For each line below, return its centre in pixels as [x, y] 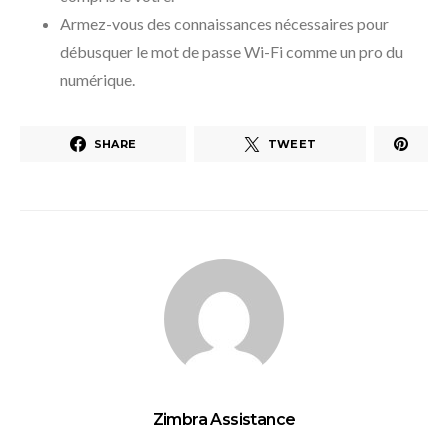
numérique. [97, 80]
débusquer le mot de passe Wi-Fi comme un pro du [231, 52]
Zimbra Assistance [224, 420]
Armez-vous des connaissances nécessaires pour [224, 24]
